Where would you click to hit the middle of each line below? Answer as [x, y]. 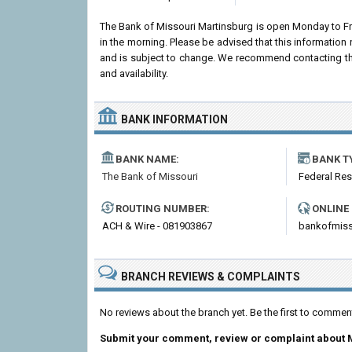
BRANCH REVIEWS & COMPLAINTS [211, 277]
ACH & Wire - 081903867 [157, 226]
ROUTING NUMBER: [163, 209]
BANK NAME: [147, 159]
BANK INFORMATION [174, 119]
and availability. [134, 73]
